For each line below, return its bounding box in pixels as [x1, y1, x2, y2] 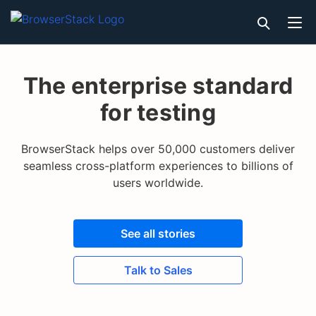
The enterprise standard [23, 72, 293, 99]
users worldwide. [113, 176, 203, 190]
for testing [99, 99, 217, 126]
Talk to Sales [123, 263, 193, 277]
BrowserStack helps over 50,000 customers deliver [21, 142, 295, 156]
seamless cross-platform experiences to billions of [23, 159, 293, 173]
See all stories [121, 226, 195, 241]
